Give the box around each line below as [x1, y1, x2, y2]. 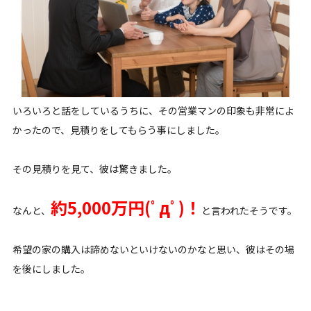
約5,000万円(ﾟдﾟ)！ [50, 195, 201, 220]
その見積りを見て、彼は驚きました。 [12, 162, 177, 176]
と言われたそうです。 [201, 203, 297, 218]
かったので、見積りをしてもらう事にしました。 [12, 123, 225, 137]
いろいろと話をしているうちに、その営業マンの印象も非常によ [12, 103, 294, 118]
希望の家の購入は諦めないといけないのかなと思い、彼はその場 [12, 242, 294, 257]
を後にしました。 [12, 262, 90, 276]
